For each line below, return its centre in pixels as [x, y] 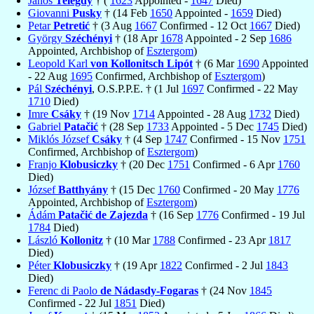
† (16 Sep [172, 214]
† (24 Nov [224, 290]
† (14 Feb [126, 13]
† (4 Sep [143, 139]
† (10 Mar [128, 240]
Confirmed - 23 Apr [222, 240]
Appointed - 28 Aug [202, 114]
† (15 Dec [133, 189]
